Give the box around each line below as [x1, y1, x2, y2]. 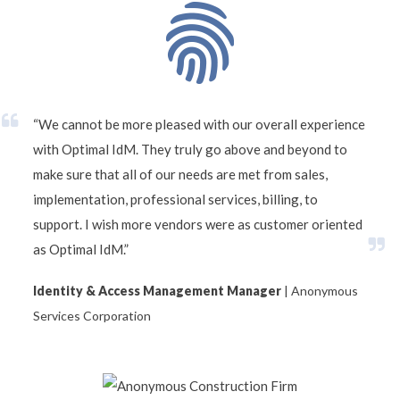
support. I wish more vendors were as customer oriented [33, 215, 362, 232]
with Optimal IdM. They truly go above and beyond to [33, 140, 347, 157]
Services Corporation [33, 308, 151, 323]
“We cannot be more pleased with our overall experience [33, 115, 365, 132]
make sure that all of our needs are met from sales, [33, 165, 328, 182]
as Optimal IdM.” [33, 240, 129, 257]
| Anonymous [281, 283, 358, 298]
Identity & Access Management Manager [33, 283, 281, 298]
